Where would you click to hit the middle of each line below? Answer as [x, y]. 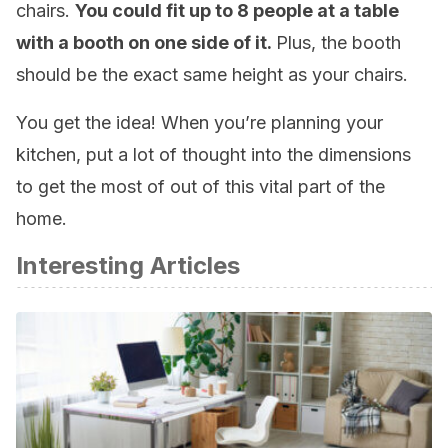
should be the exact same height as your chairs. [212, 74]
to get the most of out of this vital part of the [200, 186]
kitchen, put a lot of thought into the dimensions [213, 154]
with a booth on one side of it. [146, 42]
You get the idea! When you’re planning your [199, 122]
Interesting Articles [128, 265]
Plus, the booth [338, 42]
